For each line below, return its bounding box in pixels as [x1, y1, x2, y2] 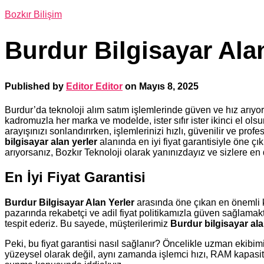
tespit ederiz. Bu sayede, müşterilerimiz [5, 219, 170, 229]
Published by [5, 81, 66, 92]
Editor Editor [66, 81, 123, 92]
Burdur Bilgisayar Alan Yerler [5, 197, 134, 208]
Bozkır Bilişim [5, 9, 62, 19]
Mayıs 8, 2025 [139, 81, 199, 92]
